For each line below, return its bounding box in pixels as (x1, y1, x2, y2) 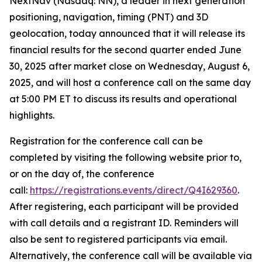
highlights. (9, 109, 54, 121)
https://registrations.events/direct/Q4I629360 (30, 184, 237, 196)
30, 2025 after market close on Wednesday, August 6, (9, 60, 250, 72)
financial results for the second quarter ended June (9, 44, 242, 56)
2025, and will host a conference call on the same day (9, 77, 251, 88)
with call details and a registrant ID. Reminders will (9, 217, 239, 229)
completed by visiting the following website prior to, (9, 151, 242, 163)
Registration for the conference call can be (9, 135, 203, 147)
